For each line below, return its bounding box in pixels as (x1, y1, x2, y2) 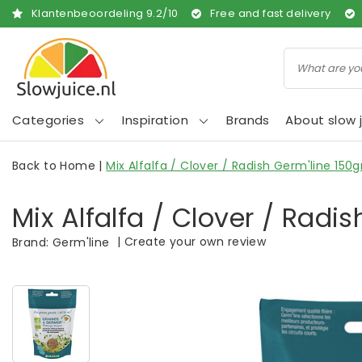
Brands (226, 112, 270, 128)
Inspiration (122, 112, 189, 128)
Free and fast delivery (210, 6, 331, 21)
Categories (12, 112, 85, 128)
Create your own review (124, 234, 267, 250)
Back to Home (12, 158, 96, 174)
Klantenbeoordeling (32, 6, 146, 21)
